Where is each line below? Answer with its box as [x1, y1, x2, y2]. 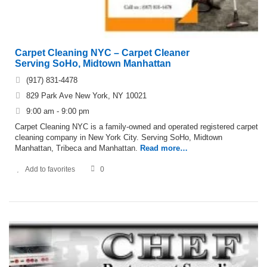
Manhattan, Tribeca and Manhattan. [15, 143, 138, 153]
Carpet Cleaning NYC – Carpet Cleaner [15, 47, 190, 58]
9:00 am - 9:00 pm [26, 106, 89, 116]
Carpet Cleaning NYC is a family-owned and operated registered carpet [15, 122, 258, 131]
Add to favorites [25, 164, 75, 173]
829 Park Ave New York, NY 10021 [26, 91, 147, 100]
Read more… [140, 143, 188, 153]
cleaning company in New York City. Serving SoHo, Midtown [15, 132, 222, 142]
